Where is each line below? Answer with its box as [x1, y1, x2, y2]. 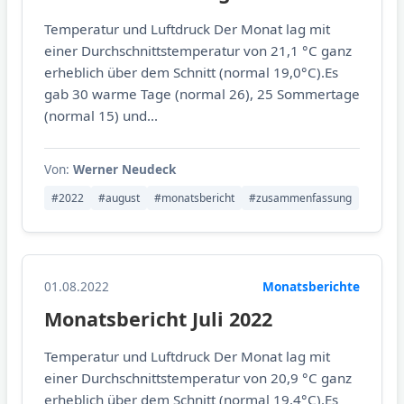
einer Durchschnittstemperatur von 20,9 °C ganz [44, 369, 352, 388]
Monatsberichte [262, 278, 360, 296]
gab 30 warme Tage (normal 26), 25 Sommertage [44, 85, 360, 104]
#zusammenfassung [249, 190, 352, 207]
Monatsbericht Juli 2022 [44, 306, 272, 333]
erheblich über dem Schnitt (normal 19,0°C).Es [44, 63, 338, 82]
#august [98, 190, 140, 207]
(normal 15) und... [44, 106, 158, 125]
